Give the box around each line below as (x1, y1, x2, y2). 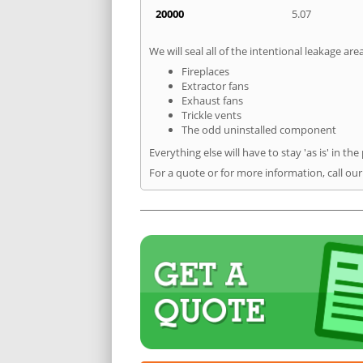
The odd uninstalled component (181, 122, 336, 137)
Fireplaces (181, 63, 229, 79)
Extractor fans (181, 78, 249, 93)
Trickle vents (181, 107, 241, 122)
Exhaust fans (181, 92, 243, 108)
